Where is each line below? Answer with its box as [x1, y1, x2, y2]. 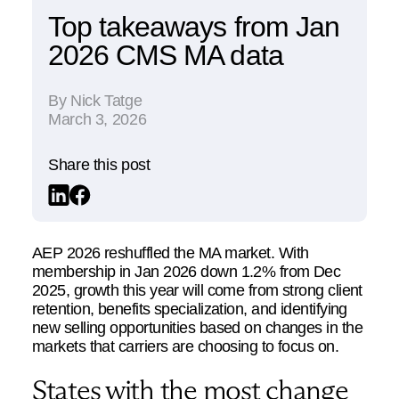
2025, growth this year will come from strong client [32, 280, 362, 299]
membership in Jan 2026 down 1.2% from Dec [32, 261, 341, 281]
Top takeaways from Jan [48, 10, 339, 43]
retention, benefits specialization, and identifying [32, 298, 347, 318]
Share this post [48, 154, 151, 174]
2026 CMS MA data [48, 38, 283, 71]
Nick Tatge [69, 90, 142, 110]
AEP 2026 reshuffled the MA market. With [32, 242, 309, 262]
